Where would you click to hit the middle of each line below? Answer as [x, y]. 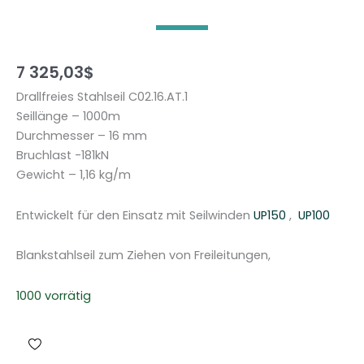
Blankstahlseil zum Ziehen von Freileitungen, [143, 256]
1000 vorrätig [54, 295]
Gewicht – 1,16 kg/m [74, 175]
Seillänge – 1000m [68, 117]
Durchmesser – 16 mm [82, 136]
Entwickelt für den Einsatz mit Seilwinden [135, 215]
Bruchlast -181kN [63, 156]
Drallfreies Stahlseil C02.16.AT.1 [102, 97]
